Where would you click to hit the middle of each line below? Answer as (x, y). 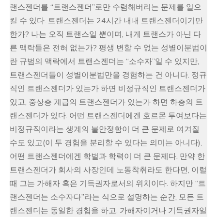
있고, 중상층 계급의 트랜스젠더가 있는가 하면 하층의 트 (106, 102)
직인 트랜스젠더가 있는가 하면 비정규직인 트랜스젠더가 (108, 89)
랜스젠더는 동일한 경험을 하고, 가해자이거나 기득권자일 (108, 211)
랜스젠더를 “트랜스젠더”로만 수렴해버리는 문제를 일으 (106, 7)
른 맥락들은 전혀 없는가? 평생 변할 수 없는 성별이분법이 (108, 48)
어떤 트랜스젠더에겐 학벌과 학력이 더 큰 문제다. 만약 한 (107, 156)
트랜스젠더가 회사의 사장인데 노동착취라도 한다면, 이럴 (108, 170)
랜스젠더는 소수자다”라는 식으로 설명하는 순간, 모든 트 (107, 197)
